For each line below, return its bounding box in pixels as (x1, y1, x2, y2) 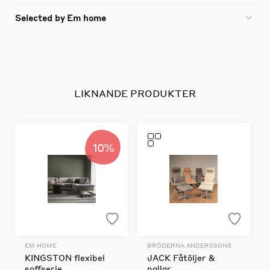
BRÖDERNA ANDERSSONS (146, 241, 231, 249)
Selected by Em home (15, 11, 106, 23)
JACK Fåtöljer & (146, 251, 215, 263)
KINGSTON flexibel (25, 251, 105, 263)
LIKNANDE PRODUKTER (74, 86, 196, 99)
